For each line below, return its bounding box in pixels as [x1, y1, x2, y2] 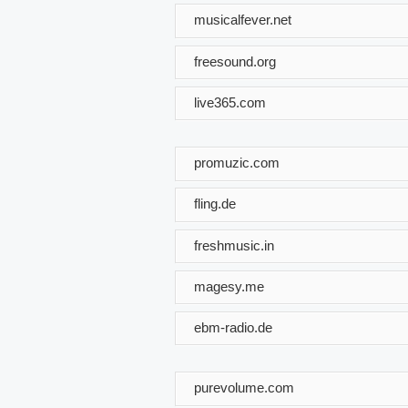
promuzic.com [194, 154, 280, 170]
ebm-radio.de [194, 319, 272, 335]
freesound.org [194, 53, 276, 69]
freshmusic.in [194, 237, 274, 253]
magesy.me [194, 278, 264, 294]
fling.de [194, 195, 236, 211]
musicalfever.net [194, 11, 291, 27]
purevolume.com [194, 379, 294, 395]
